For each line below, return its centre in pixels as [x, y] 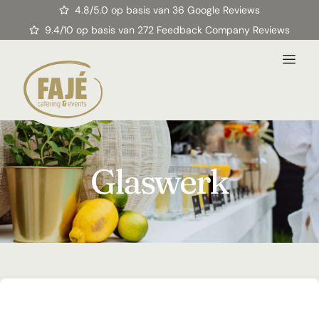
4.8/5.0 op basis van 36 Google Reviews [168, 10]
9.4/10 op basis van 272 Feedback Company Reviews [168, 30]
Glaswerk [159, 181]
